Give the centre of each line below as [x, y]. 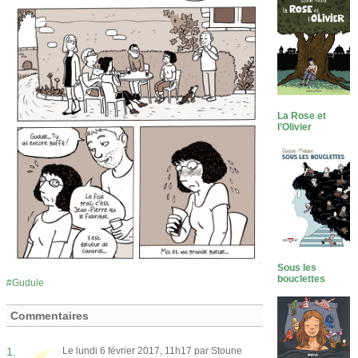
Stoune [227, 350]
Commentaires [50, 315]
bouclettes [302, 278]
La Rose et [302, 116]
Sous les [297, 267]
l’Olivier [295, 127]
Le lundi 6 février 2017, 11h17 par [137, 350]
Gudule [28, 282]
